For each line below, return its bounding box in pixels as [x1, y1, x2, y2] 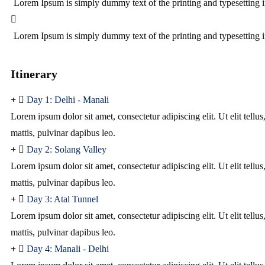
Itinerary [11, 67, 57, 80]
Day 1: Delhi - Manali [27, 95, 109, 105]
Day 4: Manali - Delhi [27, 244, 109, 254]
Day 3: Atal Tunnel [27, 194, 98, 204]
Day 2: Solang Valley [27, 144, 106, 154]
